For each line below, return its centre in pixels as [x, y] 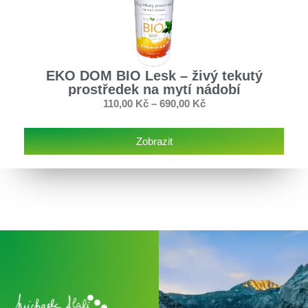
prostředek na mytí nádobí [154, 89]
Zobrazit [154, 142]
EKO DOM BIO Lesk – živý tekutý [154, 75]
